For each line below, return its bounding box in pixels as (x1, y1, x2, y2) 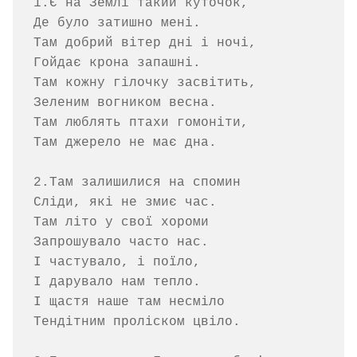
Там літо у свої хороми (33, 215, 209, 230)
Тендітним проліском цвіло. (33, 315, 241, 330)
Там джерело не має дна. (33, 135, 217, 151)
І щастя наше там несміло (33, 295, 225, 310)
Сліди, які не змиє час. (33, 195, 217, 210)
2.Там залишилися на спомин (33, 175, 241, 190)
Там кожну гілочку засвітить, (33, 76, 257, 91)
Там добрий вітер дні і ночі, (33, 36, 257, 51)
